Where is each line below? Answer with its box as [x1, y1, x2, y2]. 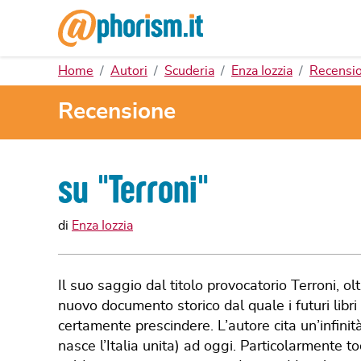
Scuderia [164, 64, 214, 77]
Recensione [58, 101, 176, 124]
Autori [110, 64, 147, 77]
